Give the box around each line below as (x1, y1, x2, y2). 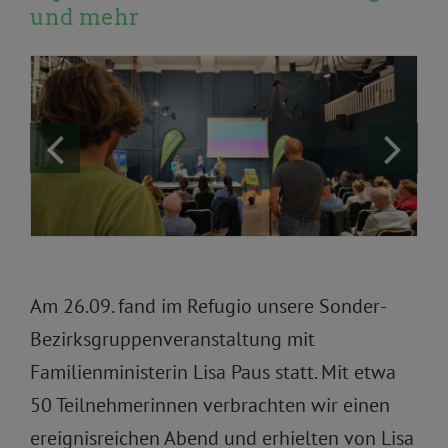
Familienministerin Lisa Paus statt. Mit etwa (29, 359, 396, 386)
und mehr (30, 4, 139, 30)
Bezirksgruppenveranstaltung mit (29, 326, 315, 353)
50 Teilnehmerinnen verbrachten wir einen (29, 392, 390, 419)
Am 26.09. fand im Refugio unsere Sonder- (29, 293, 387, 320)
